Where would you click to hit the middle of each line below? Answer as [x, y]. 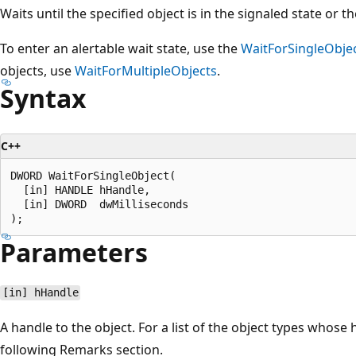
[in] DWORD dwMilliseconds [99, 204]
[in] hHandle [40, 293]
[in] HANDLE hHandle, [80, 190]
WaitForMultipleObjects [146, 70]
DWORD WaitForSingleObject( [93, 175]
